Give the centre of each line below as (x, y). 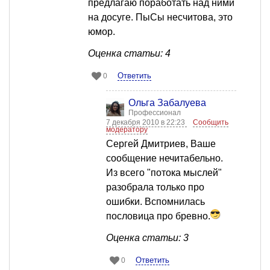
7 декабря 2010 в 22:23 (146, 123)
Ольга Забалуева (167, 103)
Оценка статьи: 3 (147, 238)
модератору (127, 130)
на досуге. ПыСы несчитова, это (160, 17)
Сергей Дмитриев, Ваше (161, 144)
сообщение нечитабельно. (165, 159)
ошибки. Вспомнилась (155, 202)
